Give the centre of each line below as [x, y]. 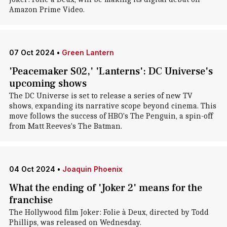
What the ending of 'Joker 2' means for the [105, 188]
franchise [31, 200]
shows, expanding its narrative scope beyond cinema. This [112, 106]
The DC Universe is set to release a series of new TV [101, 96]
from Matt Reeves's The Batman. [65, 126]
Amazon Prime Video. [47, 10]
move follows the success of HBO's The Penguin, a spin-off [111, 116]
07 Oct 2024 [32, 52]
